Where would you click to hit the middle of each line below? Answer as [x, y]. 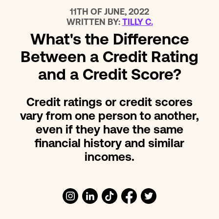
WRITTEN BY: [94, 23]
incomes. [109, 158]
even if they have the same [109, 131]
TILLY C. [137, 23]
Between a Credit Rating [109, 58]
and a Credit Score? [109, 76]
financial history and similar [109, 144]
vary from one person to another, [109, 117]
